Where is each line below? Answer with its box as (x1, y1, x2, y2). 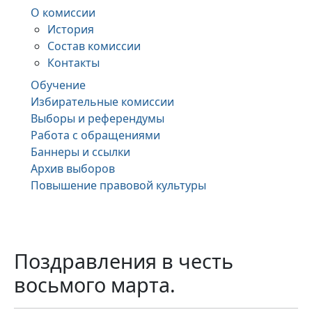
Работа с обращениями (31, 127, 160, 143)
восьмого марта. (14, 270, 175, 298)
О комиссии (31, 4, 95, 20)
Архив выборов (31, 160, 115, 176)
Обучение (31, 77, 86, 93)
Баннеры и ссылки (31, 143, 130, 159)
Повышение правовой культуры (31, 177, 206, 193)
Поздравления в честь (14, 247, 233, 274)
